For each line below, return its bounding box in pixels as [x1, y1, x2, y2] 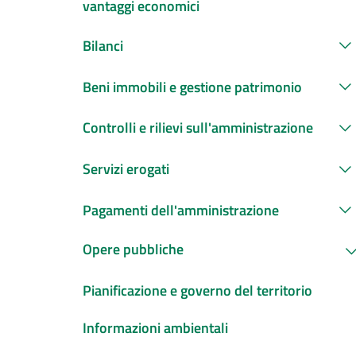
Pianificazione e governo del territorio [83, 279, 312, 301]
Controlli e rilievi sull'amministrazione [83, 117, 313, 139]
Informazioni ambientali [83, 316, 228, 339]
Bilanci [83, 34, 123, 56]
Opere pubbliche [83, 238, 184, 261]
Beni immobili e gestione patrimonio [83, 75, 302, 98]
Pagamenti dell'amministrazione [83, 199, 279, 221]
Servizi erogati [83, 158, 169, 180]
